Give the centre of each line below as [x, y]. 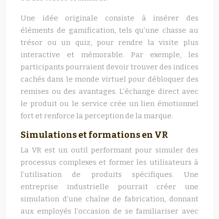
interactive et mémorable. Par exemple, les [109, 55]
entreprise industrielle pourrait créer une [109, 187]
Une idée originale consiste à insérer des [109, 18]
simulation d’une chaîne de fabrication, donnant [109, 199]
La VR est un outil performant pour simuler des [109, 150]
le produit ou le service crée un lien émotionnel [109, 104]
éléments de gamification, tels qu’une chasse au [109, 30]
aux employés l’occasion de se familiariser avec [109, 211]
